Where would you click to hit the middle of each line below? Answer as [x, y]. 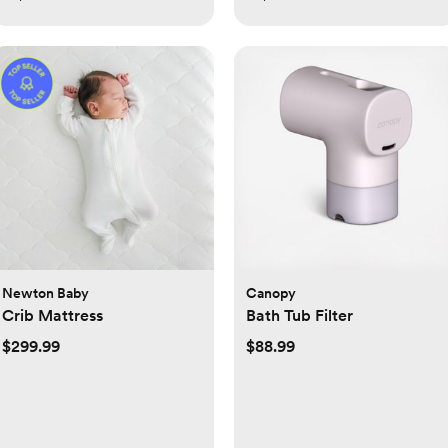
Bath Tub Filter [299, 316]
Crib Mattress [52, 316]
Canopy [271, 293]
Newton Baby [45, 293]
